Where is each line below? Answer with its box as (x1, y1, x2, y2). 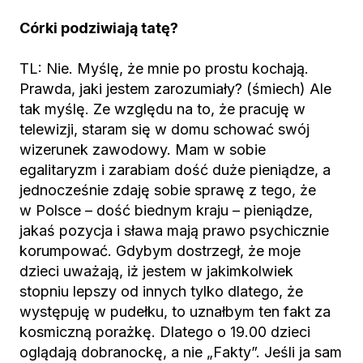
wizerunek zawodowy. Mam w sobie (19, 141, 266, 158)
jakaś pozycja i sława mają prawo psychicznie (19, 222, 329, 239)
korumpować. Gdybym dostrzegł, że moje (19, 242, 301, 259)
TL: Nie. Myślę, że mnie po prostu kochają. (19, 60, 309, 77)
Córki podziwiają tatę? (19, 19, 178, 36)
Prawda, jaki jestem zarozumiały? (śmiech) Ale (19, 80, 331, 97)
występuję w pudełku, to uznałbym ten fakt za (19, 303, 331, 320)
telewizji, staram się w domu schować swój (19, 121, 310, 138)
